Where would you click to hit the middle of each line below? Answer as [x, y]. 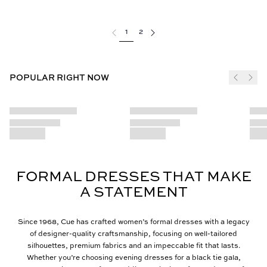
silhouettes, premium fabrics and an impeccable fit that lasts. [133, 245]
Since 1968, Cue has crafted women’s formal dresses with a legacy [133, 221]
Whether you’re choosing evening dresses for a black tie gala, [133, 257]
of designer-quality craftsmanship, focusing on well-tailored [133, 233]
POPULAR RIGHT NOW [59, 77]
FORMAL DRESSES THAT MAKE [133, 176]
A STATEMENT [133, 191]
